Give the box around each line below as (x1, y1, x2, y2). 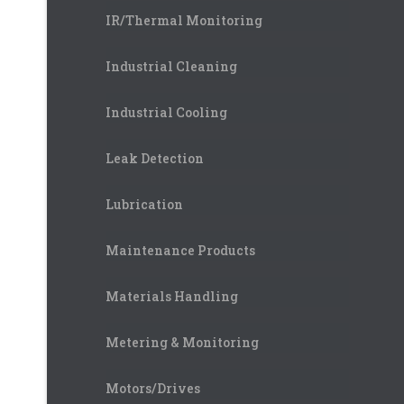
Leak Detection (106, 149, 204, 167)
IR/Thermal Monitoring (106, 11, 262, 29)
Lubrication (106, 195, 183, 213)
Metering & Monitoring (106, 333, 259, 351)
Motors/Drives (106, 379, 200, 397)
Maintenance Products (106, 241, 255, 259)
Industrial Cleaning (106, 57, 237, 75)
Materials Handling (106, 287, 238, 305)
